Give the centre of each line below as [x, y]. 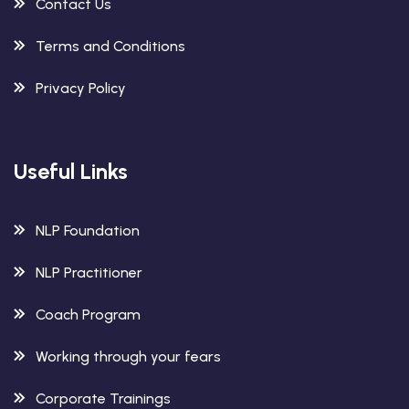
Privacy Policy [81, 88]
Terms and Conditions [110, 46]
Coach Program [88, 314]
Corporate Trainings [103, 398]
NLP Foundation [88, 230]
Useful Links [71, 171]
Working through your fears [128, 356]
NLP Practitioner [89, 272]
